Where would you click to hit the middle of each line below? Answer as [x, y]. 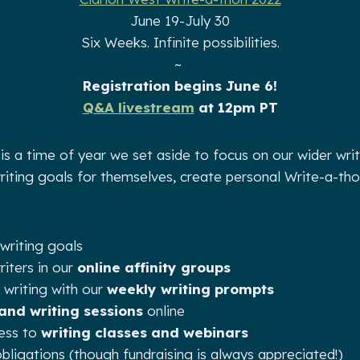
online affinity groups [154, 268]
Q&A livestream [138, 108]
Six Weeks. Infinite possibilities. [180, 43]
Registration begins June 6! [180, 86]
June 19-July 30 [180, 21]
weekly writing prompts [190, 289]
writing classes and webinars [145, 333]
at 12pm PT [236, 108]
